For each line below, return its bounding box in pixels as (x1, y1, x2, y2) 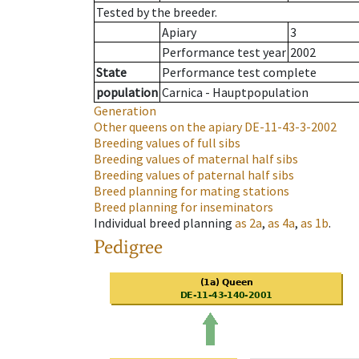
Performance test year (162, 44, 286, 61)
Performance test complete (162, 64, 317, 81)
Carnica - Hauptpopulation (162, 84, 309, 101)
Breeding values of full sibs (94, 135, 240, 151)
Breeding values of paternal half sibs (94, 167, 294, 184)
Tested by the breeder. (96, 4, 217, 21)
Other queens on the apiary (94, 119, 242, 135)
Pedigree (94, 235, 163, 259)
